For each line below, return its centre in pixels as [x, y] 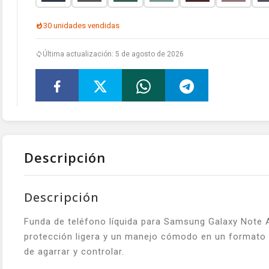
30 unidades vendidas [81, 26]
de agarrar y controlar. [74, 252]
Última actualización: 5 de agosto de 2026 [113, 54]
